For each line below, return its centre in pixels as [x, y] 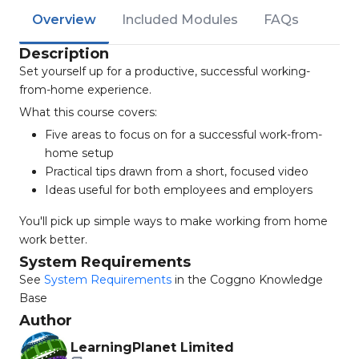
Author [46, 321]
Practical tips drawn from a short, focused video [177, 171]
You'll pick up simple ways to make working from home [173, 221]
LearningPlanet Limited [152, 347]
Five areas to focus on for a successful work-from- [184, 135]
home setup [79, 153]
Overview [64, 20]
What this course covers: [88, 112]
